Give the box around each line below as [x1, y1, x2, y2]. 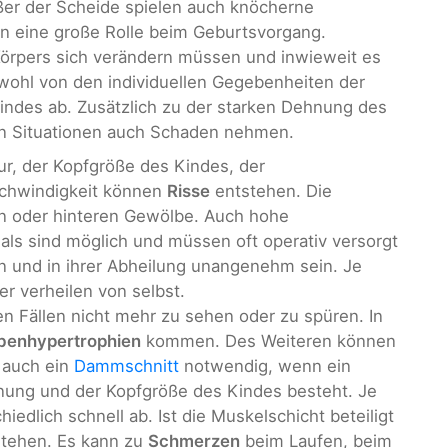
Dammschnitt [74, 355, 179, 376]
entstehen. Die [210, 180, 332, 201]
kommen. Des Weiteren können [141, 330, 396, 351]
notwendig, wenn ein [179, 355, 351, 376]
